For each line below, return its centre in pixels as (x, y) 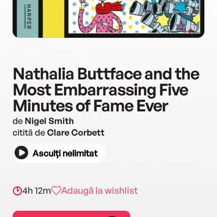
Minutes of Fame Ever (90, 105)
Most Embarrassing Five (100, 89)
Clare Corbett (76, 132)
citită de (30, 132)
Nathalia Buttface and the (106, 73)
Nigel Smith (49, 121)
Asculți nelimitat (65, 153)
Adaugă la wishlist (100, 190)
